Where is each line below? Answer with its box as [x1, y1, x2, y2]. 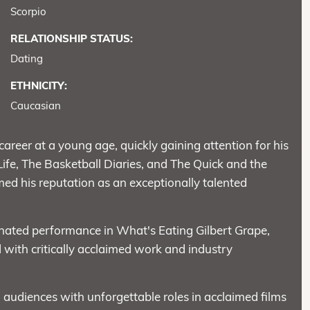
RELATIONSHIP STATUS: [10, 31, 133, 45]
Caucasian [10, 98, 61, 112]
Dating [10, 51, 43, 65]
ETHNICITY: [10, 78, 67, 92]
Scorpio [10, 4, 46, 18]
